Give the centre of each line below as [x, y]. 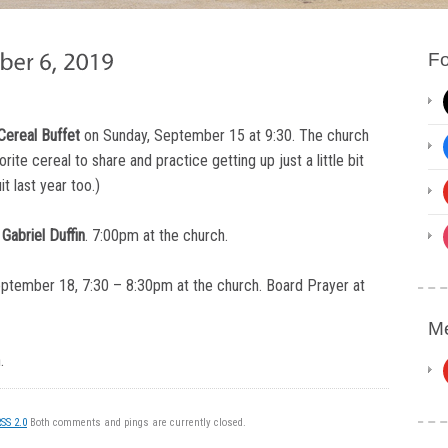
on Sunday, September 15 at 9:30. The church [224, 135]
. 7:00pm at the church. [156, 235]
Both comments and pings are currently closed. [136, 422]
